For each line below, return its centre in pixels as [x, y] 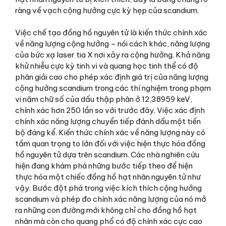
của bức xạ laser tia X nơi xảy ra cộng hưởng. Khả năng [112, 55]
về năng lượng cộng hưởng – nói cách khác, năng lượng [112, 44]
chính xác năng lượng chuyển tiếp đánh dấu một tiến [108, 122]
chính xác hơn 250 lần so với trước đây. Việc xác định [110, 110]
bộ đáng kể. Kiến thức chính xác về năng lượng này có [110, 133]
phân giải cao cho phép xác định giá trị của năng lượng [112, 77]
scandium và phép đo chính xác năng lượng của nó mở [111, 199]
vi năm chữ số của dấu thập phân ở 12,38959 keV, [104, 99]
